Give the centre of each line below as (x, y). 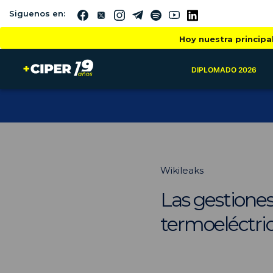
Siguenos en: (37, 13)
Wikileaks (182, 170)
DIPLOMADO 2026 (224, 70)
